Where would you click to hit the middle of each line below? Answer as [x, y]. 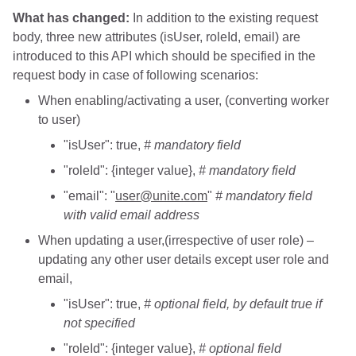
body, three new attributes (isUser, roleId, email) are [157, 37]
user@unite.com [161, 196]
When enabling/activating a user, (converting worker [184, 101]
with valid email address [132, 215]
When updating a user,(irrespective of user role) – [176, 241]
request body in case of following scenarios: [135, 75]
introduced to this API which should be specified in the [164, 56]
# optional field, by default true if [233, 304]
